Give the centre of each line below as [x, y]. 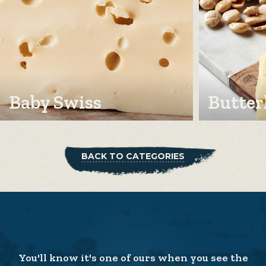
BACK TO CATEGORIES [133, 156]
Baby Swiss [55, 102]
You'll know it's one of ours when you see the [133, 257]
